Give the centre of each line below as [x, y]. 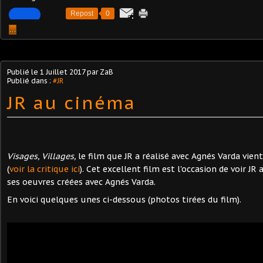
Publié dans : [30, 80]
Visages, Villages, [43, 156]
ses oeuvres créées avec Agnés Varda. [81, 182]
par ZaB [99, 72]
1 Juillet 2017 [63, 72]
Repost [82, 13]
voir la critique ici [45, 169]
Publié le [23, 72]
